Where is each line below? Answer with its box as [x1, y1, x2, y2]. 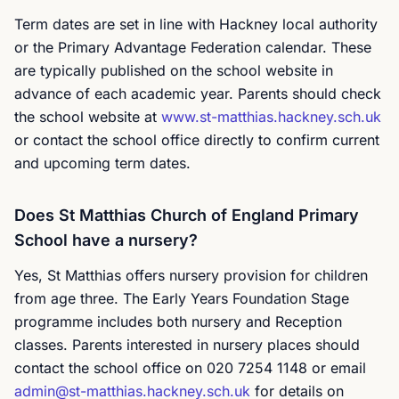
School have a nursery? [14, 231, 198, 249]
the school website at [14, 108, 161, 126]
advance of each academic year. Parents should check [14, 85, 381, 102]
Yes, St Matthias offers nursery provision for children [14, 266, 368, 284]
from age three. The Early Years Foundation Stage [14, 289, 349, 307]
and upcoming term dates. [14, 154, 191, 172]
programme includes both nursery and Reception [14, 313, 342, 330]
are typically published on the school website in [14, 61, 333, 79]
